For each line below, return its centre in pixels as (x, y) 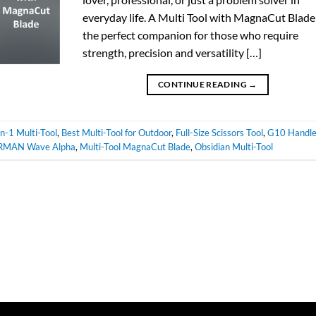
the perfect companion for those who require (191, 35)
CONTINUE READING (203, 84)
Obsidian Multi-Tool (234, 147)
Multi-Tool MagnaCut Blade (135, 147)
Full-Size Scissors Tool (219, 133)
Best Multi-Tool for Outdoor (116, 133)
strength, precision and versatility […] (172, 52)
